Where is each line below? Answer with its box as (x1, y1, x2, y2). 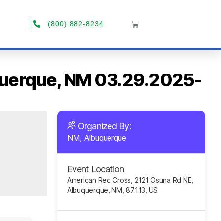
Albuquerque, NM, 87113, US (67, 186, 158, 194)
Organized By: (75, 121, 133, 131)
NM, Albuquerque (67, 133, 126, 143)
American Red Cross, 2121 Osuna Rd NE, (67, 176, 194, 184)
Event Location (67, 164, 124, 174)
